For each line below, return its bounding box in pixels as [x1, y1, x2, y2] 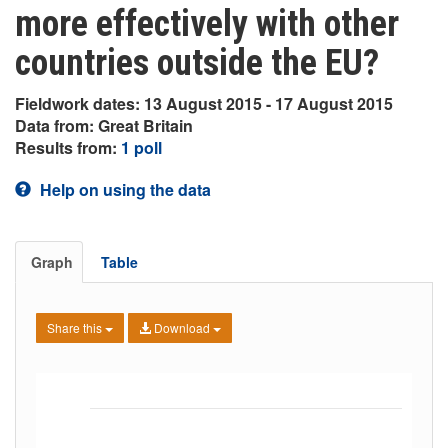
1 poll [121, 136, 162, 159]
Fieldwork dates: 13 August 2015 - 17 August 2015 [15, 92, 393, 115]
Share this [47, 319, 105, 336]
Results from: [15, 136, 121, 159]
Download [151, 319, 213, 336]
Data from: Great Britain [15, 114, 193, 137]
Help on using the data [36, 178, 211, 201]
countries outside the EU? [15, 42, 379, 84]
